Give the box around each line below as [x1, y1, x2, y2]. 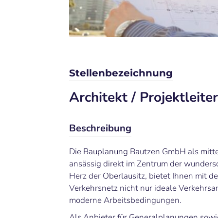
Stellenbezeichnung [69, 67, 173, 79]
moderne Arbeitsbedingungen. [69, 195, 182, 206]
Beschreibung [69, 122, 131, 135]
